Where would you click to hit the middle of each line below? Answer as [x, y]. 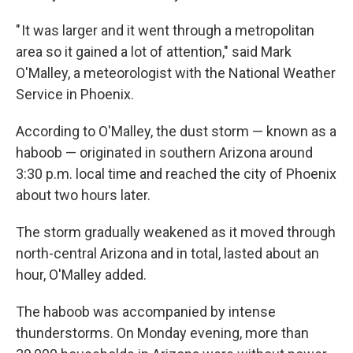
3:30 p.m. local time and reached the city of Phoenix [176, 174]
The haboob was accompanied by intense [146, 312]
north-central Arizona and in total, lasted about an [167, 253]
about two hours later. [83, 195]
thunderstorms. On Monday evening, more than [162, 333]
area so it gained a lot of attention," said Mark [154, 52]
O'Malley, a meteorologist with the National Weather [176, 73]
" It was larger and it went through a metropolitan [165, 30]
